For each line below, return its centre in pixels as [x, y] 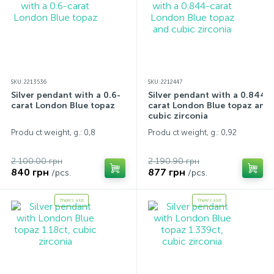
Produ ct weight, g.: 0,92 [192, 132]
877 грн [167, 172]
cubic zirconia [178, 116]
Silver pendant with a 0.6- [66, 95]
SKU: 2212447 [165, 82]
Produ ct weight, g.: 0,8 [53, 132]
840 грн [30, 172]
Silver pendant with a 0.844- [209, 95]
